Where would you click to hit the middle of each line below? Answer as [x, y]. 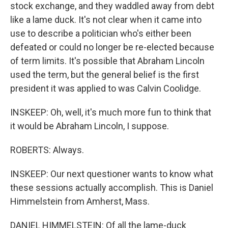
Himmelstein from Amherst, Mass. [80, 201]
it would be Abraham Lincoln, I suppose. [90, 126]
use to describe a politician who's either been [101, 33]
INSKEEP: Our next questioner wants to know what [112, 174]
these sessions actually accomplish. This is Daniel [112, 188]
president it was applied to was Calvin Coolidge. [106, 88]
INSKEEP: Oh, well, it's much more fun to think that [111, 112]
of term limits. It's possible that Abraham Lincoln [107, 61]
